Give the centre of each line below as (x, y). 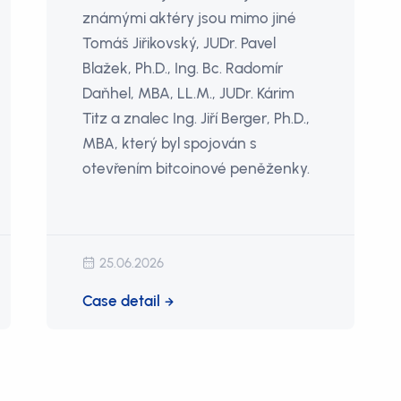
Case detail (122, 300)
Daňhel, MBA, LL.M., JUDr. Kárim (189, 93)
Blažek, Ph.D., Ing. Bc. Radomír (183, 68)
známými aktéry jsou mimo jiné (190, 17)
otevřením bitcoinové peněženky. (196, 168)
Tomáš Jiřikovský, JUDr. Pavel (179, 43)
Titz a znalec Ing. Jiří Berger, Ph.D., (196, 118)
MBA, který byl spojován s (170, 143)
